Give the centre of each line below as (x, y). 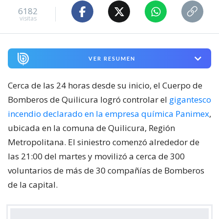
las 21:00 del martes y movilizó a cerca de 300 (96, 156)
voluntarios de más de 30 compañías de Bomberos (106, 171)
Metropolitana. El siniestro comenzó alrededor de (104, 142)
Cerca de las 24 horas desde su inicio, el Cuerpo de (105, 86)
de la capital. (33, 185)
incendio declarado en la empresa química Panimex (109, 114)
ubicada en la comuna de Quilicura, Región (91, 128)
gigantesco (190, 100)
